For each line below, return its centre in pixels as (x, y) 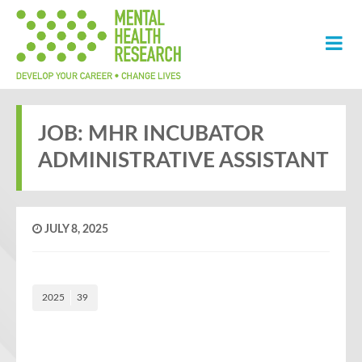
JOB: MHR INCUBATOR (151, 134)
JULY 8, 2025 (75, 229)
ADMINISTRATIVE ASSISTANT (183, 161)
